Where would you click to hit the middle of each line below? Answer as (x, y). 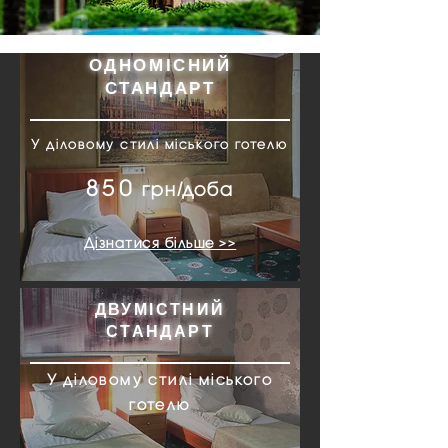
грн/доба (184, 189)
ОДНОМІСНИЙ (160, 64)
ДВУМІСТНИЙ (160, 308)
